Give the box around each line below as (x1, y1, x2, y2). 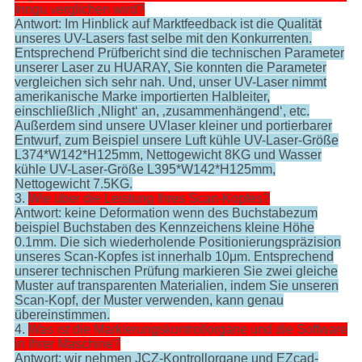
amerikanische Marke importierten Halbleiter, (14, 90, 270, 104)
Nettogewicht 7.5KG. (14, 177, 133, 192)
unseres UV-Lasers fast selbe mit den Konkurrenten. (14, 32, 312, 46)
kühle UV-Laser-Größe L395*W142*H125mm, (14, 162, 276, 177)
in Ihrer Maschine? (14, 337, 120, 351)
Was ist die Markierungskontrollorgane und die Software (27, 322, 347, 337)
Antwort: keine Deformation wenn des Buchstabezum (14, 206, 318, 221)
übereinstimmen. (14, 308, 110, 322)
